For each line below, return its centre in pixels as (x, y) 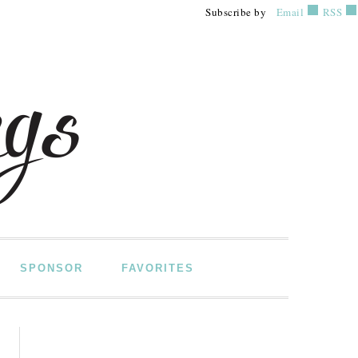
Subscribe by (241, 12)
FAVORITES (158, 268)
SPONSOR (52, 268)
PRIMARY (78, 336)
